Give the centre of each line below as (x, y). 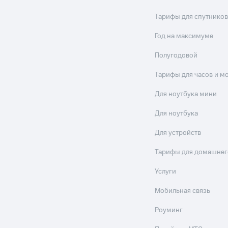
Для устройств (178, 133)
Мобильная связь (183, 191)
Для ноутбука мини (186, 94)
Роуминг (169, 210)
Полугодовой (176, 56)
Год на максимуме (184, 36)
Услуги (166, 172)
